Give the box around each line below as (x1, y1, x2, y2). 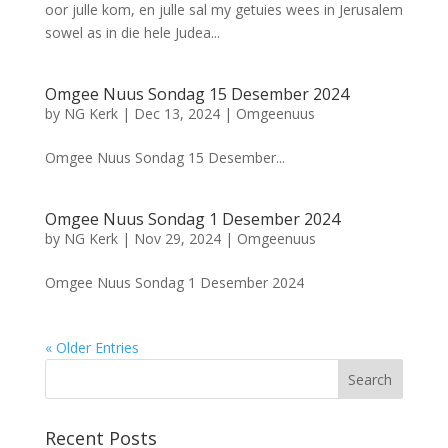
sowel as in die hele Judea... (44, 22, 220, 42)
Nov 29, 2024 (133, 228, 221, 248)
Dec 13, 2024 (133, 103, 220, 123)
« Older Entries (44, 337, 139, 357)
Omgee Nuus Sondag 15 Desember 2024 (44, 82, 349, 105)
